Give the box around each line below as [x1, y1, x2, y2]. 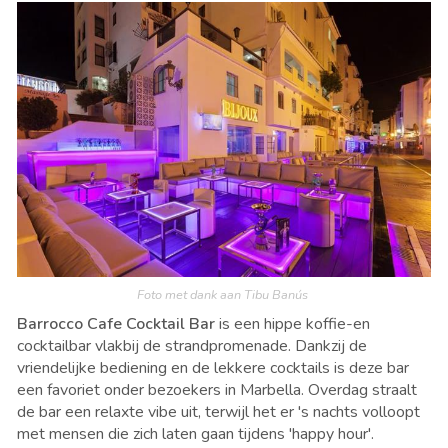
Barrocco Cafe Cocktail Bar [17, 313, 219, 336]
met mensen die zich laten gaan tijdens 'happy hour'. [17, 423, 374, 446]
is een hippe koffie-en [219, 313, 370, 336]
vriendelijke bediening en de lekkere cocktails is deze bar [17, 357, 409, 380]
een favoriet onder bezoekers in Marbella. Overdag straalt [17, 379, 417, 402]
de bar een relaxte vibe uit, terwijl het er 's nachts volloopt [17, 401, 420, 424]
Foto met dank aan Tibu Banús [137, 286, 311, 305]
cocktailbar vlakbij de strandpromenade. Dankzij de [17, 335, 367, 358]
